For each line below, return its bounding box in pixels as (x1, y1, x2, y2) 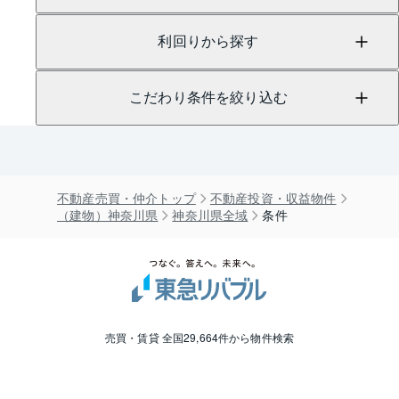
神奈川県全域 (172, 206, 248, 224)
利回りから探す (158, 34, 259, 50)
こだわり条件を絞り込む (128, 90, 289, 106)
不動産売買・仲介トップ (57, 189, 196, 207)
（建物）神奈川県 (57, 206, 159, 224)
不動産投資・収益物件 (209, 189, 337, 207)
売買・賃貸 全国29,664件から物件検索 (104, 330, 295, 345)
